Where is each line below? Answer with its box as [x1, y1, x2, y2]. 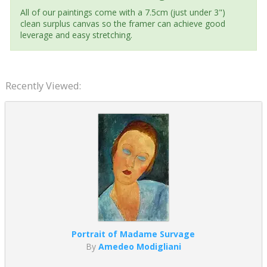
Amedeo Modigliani [98, 240, 181, 252]
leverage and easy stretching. [20, 29, 132, 41]
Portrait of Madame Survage [72, 228, 195, 240]
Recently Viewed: [5, 79, 81, 92]
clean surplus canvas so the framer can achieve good [20, 17, 225, 29]
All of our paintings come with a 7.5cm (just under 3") [20, 6, 225, 18]
